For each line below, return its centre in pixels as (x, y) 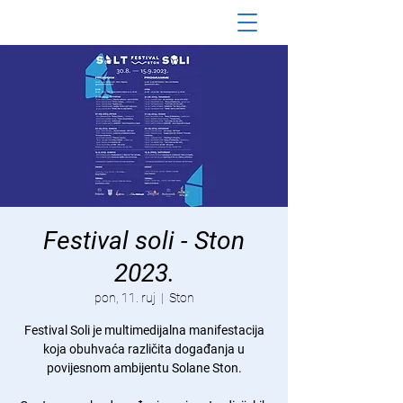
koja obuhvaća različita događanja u (144, 349)
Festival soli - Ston (144, 241)
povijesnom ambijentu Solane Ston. (144, 368)
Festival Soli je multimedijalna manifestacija (144, 330)
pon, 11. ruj (125, 298)
